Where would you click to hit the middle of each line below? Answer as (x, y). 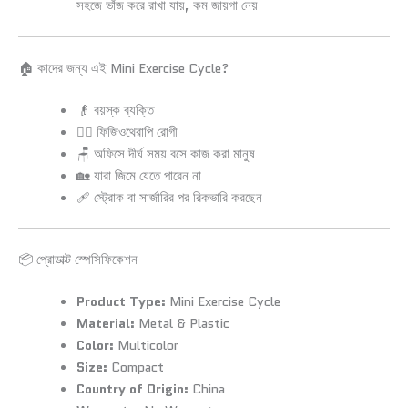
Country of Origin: (132, 389)
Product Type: (121, 301)
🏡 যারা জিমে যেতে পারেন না (138, 175)
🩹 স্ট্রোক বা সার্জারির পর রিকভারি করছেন (169, 197)
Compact (135, 367)
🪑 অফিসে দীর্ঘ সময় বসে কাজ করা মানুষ (165, 153)
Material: (105, 323)
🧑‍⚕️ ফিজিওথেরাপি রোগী (127, 131)
